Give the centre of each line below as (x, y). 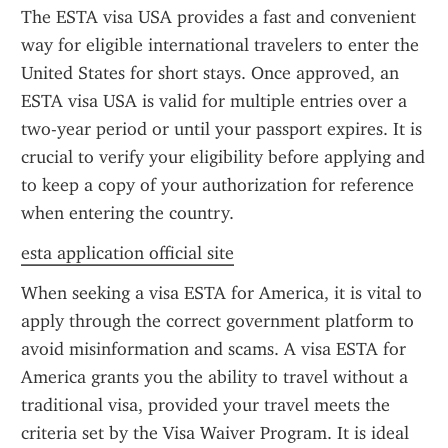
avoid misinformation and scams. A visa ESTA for (213, 349)
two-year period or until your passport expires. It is (221, 129)
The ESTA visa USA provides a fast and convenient (218, 17)
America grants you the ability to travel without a (214, 377)
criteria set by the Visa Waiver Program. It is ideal (215, 433)
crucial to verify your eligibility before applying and (223, 157)
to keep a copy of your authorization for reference (217, 185)
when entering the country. (127, 213)
